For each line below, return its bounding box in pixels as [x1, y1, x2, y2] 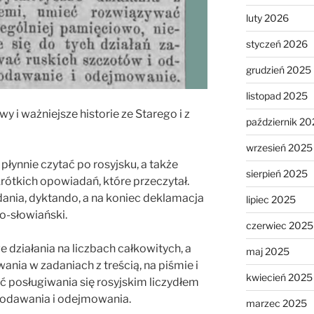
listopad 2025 [245, 90, 308, 102]
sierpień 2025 [245, 168, 308, 180]
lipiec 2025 [245, 193, 296, 206]
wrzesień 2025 [245, 142, 313, 154]
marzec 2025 [245, 297, 307, 310]
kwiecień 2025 [245, 271, 313, 284]
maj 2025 [245, 245, 289, 258]
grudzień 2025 [245, 64, 311, 76]
